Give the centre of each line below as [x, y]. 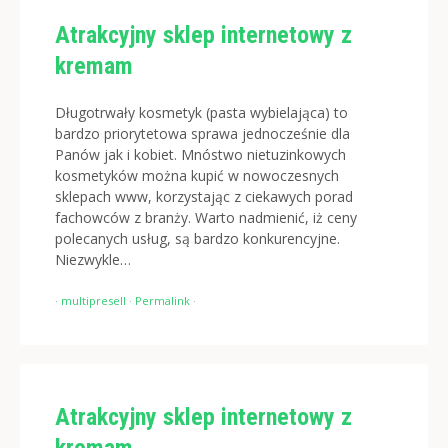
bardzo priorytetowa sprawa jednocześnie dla [202, 133]
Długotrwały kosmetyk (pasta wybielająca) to [201, 112]
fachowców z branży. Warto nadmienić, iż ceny [206, 217]
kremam [94, 65]
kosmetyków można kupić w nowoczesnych [197, 175]
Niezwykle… [93, 259]
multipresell [93, 300]
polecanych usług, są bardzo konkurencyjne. [197, 238]
